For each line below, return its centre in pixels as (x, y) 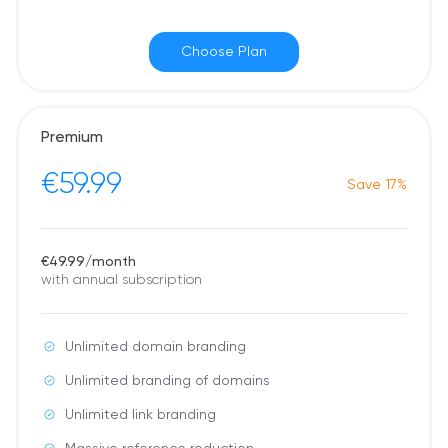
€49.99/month (88, 262)
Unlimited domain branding (155, 347)
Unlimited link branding (140, 415)
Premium (72, 138)
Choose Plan (224, 52)
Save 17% (377, 185)
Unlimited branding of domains (167, 381)
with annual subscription (121, 280)
